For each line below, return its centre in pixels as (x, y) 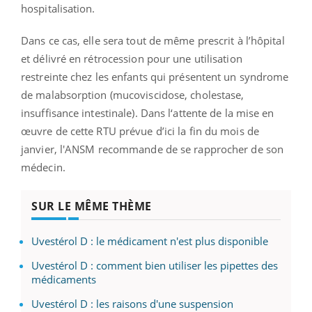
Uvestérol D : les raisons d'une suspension (132, 303)
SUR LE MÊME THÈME (92, 206)
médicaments (64, 279)
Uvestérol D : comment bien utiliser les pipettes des (155, 265)
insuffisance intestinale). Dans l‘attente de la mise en (148, 112)
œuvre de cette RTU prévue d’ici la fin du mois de (140, 131)
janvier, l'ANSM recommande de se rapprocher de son (153, 149)
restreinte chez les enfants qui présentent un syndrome (155, 76)
